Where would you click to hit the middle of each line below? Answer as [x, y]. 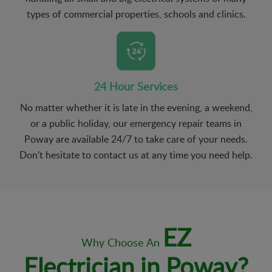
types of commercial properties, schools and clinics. [136, 14]
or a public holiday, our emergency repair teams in [136, 123]
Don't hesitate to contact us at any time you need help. [136, 155]
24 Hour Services [136, 86]
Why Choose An [122, 242]
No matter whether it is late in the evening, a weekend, [136, 107]
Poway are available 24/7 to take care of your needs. [136, 139]
